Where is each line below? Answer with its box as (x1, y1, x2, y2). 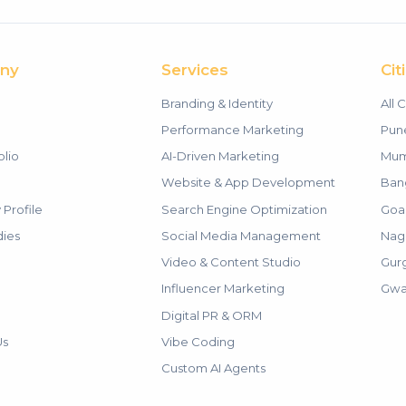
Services (161, 60, 229, 79)
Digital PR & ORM (161, 307, 263, 323)
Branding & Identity (161, 95, 274, 111)
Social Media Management (161, 227, 322, 243)
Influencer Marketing (161, 281, 285, 296)
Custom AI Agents (161, 361, 266, 375)
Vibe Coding (161, 333, 236, 349)
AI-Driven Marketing (161, 149, 280, 163)
